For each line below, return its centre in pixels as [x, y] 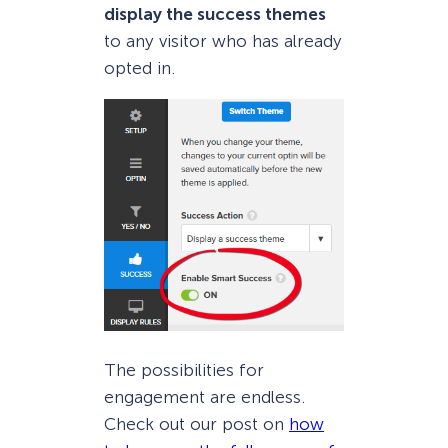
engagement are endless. [204, 396]
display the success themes [215, 14]
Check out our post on [196, 423]
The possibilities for [184, 369]
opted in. [139, 68]
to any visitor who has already [223, 41]
